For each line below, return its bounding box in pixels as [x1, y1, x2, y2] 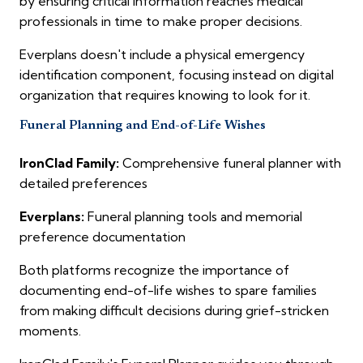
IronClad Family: [19, 155, 119, 172]
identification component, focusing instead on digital [19, 66, 334, 83]
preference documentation [19, 228, 186, 246]
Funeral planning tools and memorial [84, 208, 302, 225]
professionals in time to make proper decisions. [19, 13, 302, 30]
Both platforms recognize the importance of [19, 262, 289, 279]
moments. [19, 322, 81, 340]
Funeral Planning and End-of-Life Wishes [19, 119, 266, 133]
